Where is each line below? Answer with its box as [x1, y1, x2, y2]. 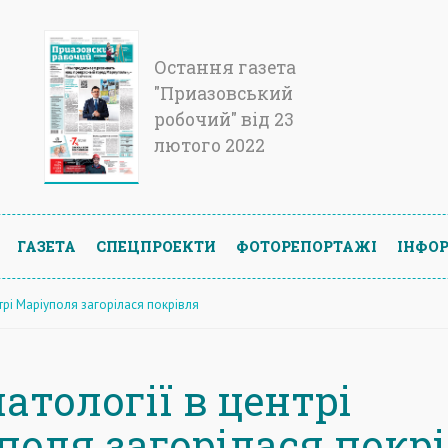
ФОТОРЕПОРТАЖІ [236, 236, 377, 256]
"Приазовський [154, 82, 293, 105]
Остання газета [154, 56, 296, 79]
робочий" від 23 [154, 108, 294, 131]
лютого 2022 [154, 134, 265, 157]
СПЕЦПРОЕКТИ [96, 236, 216, 256]
